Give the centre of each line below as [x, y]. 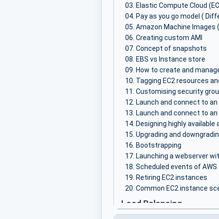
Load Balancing [152, 204]
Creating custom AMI [169, 38]
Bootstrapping [159, 145]
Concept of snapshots [171, 49]
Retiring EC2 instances [172, 178]
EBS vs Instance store [171, 59]
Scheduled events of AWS [176, 167]
